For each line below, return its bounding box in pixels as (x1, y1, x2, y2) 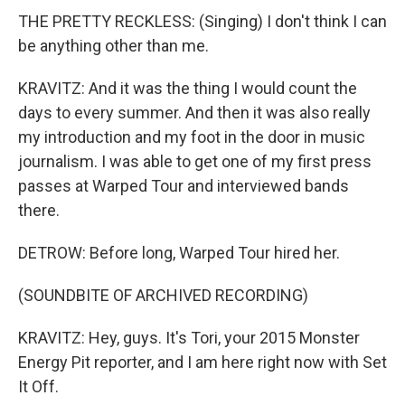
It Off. (18, 377, 59, 396)
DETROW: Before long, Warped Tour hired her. (18, 243, 340, 262)
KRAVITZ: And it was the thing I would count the (18, 79, 357, 98)
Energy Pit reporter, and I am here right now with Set (18, 353, 387, 372)
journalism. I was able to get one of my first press (18, 152, 372, 171)
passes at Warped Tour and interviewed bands (18, 176, 349, 195)
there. (18, 201, 60, 220)
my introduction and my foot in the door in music (18, 127, 365, 146)
